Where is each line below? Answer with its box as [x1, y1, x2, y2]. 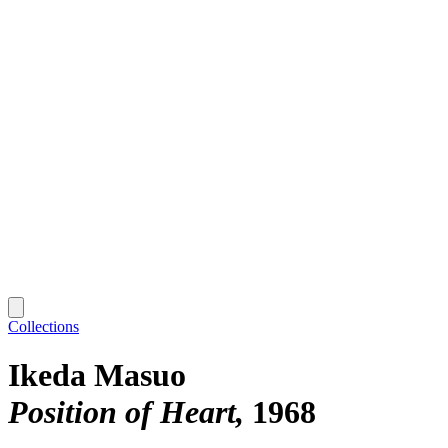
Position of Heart [8, 394, 236, 431]
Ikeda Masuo [8, 357, 186, 394]
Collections [8, 317, 79, 335]
